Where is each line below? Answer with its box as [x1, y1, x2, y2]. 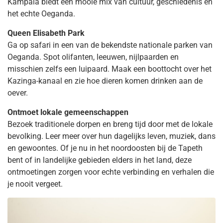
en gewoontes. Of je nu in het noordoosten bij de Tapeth [7, 143, 203, 153]
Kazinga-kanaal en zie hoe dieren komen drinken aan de [7, 76, 203, 86]
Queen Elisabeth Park [7, 28, 85, 38]
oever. [7, 88, 28, 98]
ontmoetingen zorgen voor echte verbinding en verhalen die [7, 167, 214, 177]
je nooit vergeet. [7, 179, 63, 189]
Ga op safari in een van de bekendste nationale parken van [7, 40, 213, 50]
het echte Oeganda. [7, 8, 75, 18]
